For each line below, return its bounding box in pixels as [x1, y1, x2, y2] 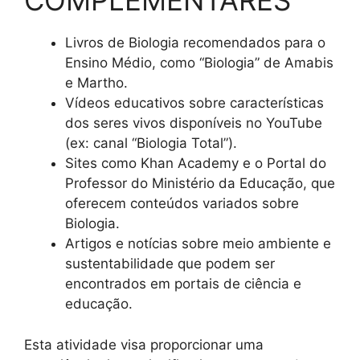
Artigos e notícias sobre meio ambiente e [65, 235, 331, 252]
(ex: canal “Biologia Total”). [65, 135, 237, 152]
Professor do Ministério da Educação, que [65, 175, 335, 192]
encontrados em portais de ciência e [65, 276, 301, 292]
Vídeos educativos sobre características [65, 95, 324, 112]
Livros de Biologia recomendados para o [65, 35, 325, 51]
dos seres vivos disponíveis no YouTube [65, 115, 322, 132]
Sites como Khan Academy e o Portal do [65, 155, 326, 172]
